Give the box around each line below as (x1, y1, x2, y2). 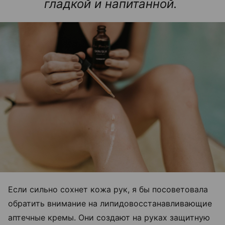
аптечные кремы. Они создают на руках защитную (8, 212, 210, 222)
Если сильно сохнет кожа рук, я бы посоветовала (8, 184, 208, 194)
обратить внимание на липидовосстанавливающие (8, 198, 212, 208)
